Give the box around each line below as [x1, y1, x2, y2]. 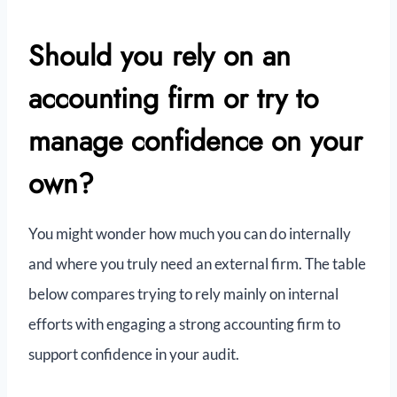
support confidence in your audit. [28, 345, 239, 364]
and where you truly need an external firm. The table [28, 254, 366, 274]
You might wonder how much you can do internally [28, 224, 351, 244]
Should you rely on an [28, 35, 291, 77]
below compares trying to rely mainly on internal [28, 284, 339, 304]
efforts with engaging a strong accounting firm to [28, 315, 340, 334]
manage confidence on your [28, 121, 362, 162]
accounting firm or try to [28, 78, 318, 120]
